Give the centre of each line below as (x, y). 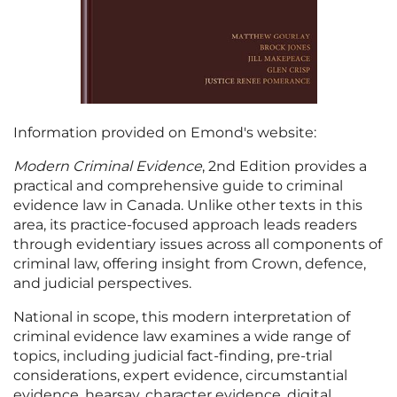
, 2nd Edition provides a (284, 166)
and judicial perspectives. (102, 283)
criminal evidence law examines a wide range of (182, 336)
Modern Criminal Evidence (108, 166)
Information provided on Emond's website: (165, 132)
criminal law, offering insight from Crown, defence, (190, 263)
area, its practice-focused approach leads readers (185, 224)
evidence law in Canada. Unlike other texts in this (188, 205)
